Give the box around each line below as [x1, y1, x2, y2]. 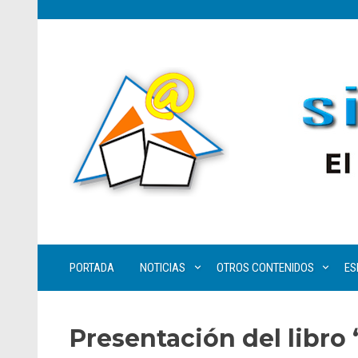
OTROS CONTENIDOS [216, 261, 314, 275]
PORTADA [70, 261, 114, 275]
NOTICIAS [140, 261, 185, 275]
